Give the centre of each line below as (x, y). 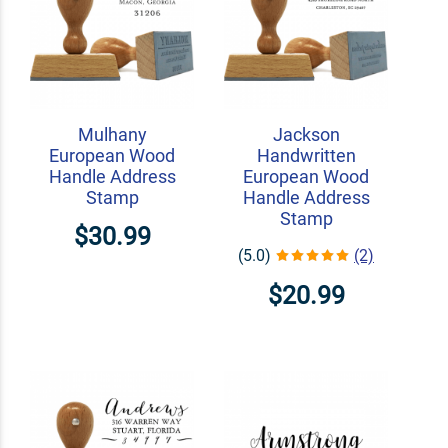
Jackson (306, 134)
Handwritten (306, 155)
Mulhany (112, 134)
